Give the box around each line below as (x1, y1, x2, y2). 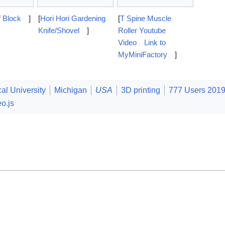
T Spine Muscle (120, 14, 171, 23)
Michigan (54, 86, 87, 95)
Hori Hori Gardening (40, 14, 105, 23)
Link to (144, 38, 166, 47)
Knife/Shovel (38, 26, 79, 35)
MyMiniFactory (118, 50, 167, 59)
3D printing (121, 86, 160, 95)
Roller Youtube (118, 26, 166, 35)
